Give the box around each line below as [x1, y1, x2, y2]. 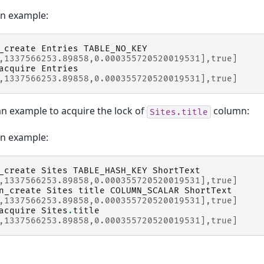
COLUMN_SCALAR [110, 185, 179, 196]
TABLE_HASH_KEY [73, 165, 147, 176]
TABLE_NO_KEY [84, 44, 147, 54]
